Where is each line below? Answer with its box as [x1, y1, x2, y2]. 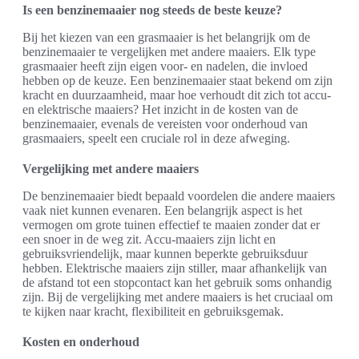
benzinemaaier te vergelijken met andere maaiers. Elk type [22, 45, 316, 59]
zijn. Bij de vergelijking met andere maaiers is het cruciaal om [22, 290, 333, 305]
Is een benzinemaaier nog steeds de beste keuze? [22, 3, 282, 18]
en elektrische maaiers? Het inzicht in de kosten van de [22, 103, 298, 117]
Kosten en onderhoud [22, 335, 139, 349]
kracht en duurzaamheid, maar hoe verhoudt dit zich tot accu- [22, 88, 331, 103]
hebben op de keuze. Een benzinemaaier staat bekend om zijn [22, 74, 333, 88]
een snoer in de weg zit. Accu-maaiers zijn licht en [22, 232, 276, 247]
